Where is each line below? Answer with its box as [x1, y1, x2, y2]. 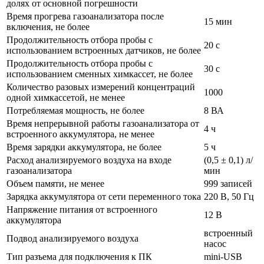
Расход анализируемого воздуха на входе [6, 154, 171, 165]
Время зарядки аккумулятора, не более [6, 141, 161, 152]
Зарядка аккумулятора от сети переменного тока [6, 191, 201, 202]
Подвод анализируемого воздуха [6, 233, 138, 243]
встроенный [204, 227, 253, 238]
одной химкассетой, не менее [6, 92, 125, 103]
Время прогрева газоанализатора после [6, 11, 164, 21]
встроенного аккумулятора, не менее [6, 128, 154, 139]
